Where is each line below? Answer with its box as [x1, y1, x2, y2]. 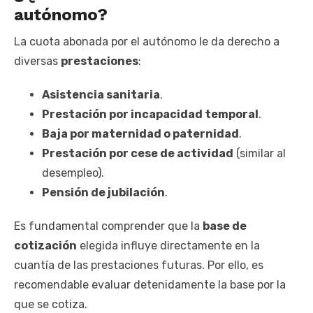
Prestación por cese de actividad [42, 147, 233, 161]
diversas [14, 54, 61, 68]
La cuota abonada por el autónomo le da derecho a [14, 35, 279, 49]
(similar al [233, 147, 286, 161]
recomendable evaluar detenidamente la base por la [14, 278, 286, 292]
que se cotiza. [14, 298, 87, 312]
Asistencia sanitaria [42, 88, 160, 102]
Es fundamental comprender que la [14, 219, 203, 233]
